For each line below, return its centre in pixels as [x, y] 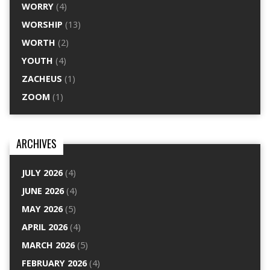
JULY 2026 [42, 173]
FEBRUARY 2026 [54, 263]
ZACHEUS [42, 79]
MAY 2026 [42, 209]
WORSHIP [42, 24]
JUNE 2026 [42, 191]
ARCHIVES [36, 143]
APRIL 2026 [44, 227]
